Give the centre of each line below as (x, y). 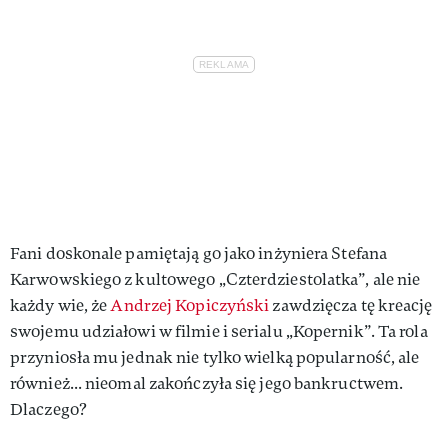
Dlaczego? (48, 409)
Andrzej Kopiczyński (190, 305)
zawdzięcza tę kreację (351, 305)
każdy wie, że (60, 305)
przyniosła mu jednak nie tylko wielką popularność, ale (215, 357)
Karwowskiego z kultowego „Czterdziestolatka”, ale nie (215, 279)
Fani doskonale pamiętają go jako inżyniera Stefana (199, 253)
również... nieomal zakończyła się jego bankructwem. (207, 383)
